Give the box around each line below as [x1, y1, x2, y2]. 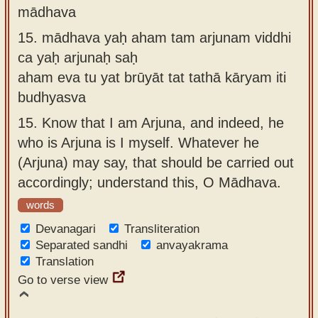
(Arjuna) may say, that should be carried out [18, 154, 294, 170]
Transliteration [124, 222, 199, 236]
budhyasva [18, 89, 86, 105]
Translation [35, 255, 94, 268]
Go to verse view [18, 273, 108, 287]
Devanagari [35, 222, 96, 236]
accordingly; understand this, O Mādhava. [18, 174, 281, 190]
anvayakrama [156, 238, 228, 252]
